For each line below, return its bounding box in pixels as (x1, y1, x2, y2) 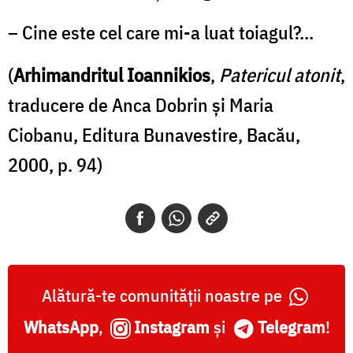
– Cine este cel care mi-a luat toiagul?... (8, 20, 314, 46)
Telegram (257, 315, 325, 339)
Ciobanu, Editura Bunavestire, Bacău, (8, 122, 300, 148)
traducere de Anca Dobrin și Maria (8, 92, 273, 118)
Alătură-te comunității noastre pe (42, 284, 286, 307)
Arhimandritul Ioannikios (13, 62, 210, 88)
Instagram (133, 315, 210, 339)
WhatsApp (23, 315, 98, 339)
